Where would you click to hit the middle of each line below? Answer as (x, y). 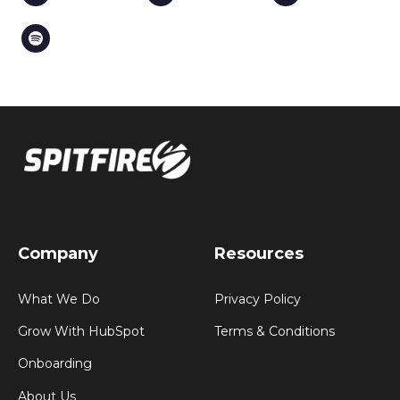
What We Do (59, 299)
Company (58, 253)
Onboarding (55, 364)
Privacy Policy (258, 299)
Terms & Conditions (275, 332)
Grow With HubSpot (81, 332)
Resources (259, 253)
